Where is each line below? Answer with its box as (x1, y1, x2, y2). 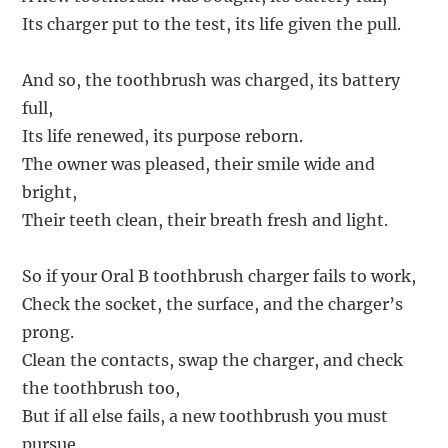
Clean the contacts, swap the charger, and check (22, 350, 404, 371)
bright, (22, 182, 78, 203)
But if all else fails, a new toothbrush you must (22, 406, 389, 427)
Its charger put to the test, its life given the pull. (22, 14, 402, 35)
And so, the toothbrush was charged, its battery (22, 70, 401, 91)
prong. (22, 322, 75, 343)
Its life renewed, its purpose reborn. (22, 126, 304, 147)
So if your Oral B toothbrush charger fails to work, (22, 266, 417, 287)
